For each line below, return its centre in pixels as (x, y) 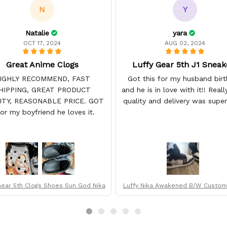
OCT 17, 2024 (42, 43)
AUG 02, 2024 (185, 43)
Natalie (37, 33)
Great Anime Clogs (42, 64)
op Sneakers (185, 195)
